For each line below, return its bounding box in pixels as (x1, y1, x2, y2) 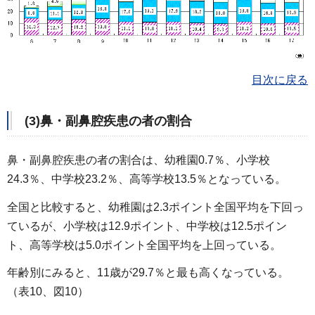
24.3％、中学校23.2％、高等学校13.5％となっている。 (7, 172, 286, 185)
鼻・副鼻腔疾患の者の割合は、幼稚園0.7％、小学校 (7, 153, 270, 166)
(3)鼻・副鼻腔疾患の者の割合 (25, 114, 192, 128)
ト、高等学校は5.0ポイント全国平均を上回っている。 (7, 238, 281, 251)
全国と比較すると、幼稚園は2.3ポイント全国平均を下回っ (7, 200, 304, 213)
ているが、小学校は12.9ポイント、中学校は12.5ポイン (7, 219, 287, 232)
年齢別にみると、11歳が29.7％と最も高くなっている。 (7, 266, 289, 279)
